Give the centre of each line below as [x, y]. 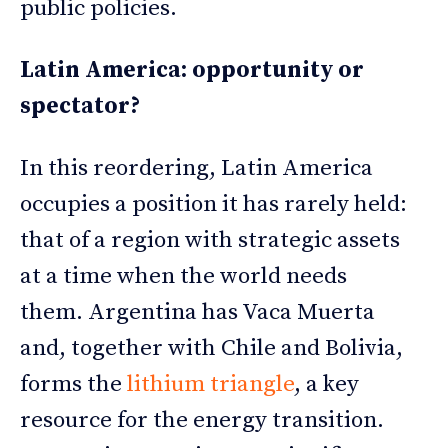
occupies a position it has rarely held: [213, 204]
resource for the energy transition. [202, 420]
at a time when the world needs [183, 276]
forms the [73, 384]
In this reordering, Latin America [196, 168]
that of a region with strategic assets [210, 240]
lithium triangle [210, 384]
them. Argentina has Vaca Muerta [197, 312]
